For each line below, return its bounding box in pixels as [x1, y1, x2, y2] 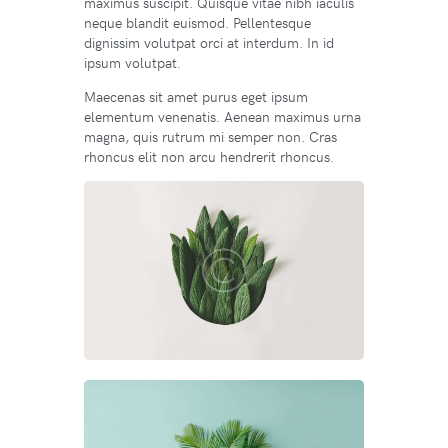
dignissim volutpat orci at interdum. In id [84, 33, 334, 53]
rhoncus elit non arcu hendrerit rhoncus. [84, 147, 334, 167]
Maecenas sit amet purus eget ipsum [84, 87, 308, 107]
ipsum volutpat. [84, 53, 181, 73]
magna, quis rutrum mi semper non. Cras [84, 127, 337, 147]
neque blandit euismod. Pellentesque [84, 13, 311, 33]
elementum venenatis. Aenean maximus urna [84, 107, 361, 127]
